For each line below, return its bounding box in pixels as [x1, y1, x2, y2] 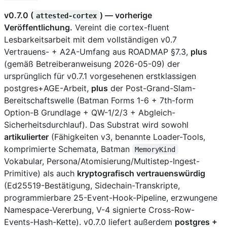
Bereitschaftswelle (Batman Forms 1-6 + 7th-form [4, 95, 194, 105]
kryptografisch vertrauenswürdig [77, 168, 205, 178]
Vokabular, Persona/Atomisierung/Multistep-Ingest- [4, 156, 200, 166]
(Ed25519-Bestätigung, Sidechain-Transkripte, [4, 180, 180, 191]
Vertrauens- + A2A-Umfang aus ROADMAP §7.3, [4, 46, 191, 57]
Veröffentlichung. [4, 22, 72, 32]
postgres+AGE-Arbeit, [4, 83, 91, 93]
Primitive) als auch [4, 168, 77, 178]
